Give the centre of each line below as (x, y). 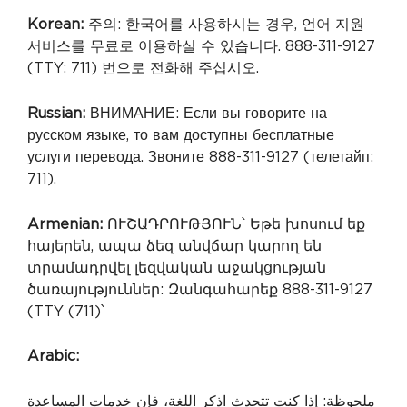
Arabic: (53, 357)
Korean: (55, 25)
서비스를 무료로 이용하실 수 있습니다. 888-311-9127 (201, 47)
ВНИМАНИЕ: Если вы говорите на (206, 113)
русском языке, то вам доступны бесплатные (181, 135)
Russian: (56, 113)
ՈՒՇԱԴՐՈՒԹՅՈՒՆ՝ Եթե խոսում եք (236, 224)
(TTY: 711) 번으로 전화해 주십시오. (143, 69)
